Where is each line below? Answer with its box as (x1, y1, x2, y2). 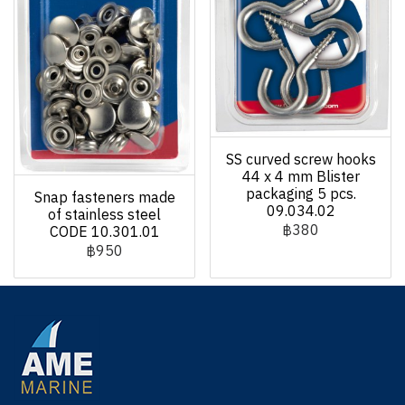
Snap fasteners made (33, 185, 175, 211)
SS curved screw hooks (225, 148, 376, 174)
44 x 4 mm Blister (241, 165, 360, 191)
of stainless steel (48, 202, 161, 228)
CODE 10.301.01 (49, 220, 160, 245)
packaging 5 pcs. (245, 183, 356, 208)
